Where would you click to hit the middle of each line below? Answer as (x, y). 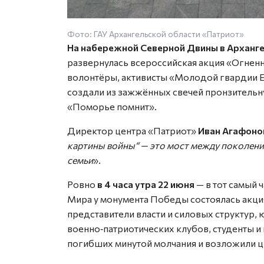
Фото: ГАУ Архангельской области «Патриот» (156, 34)
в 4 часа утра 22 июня (145, 184)
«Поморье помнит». (112, 106)
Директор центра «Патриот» (133, 130)
